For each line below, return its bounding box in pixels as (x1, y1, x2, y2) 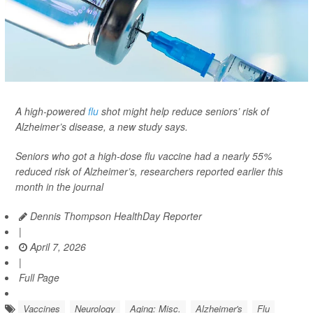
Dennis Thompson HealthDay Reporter (27, 209, 202, 224)
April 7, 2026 (27, 240, 86, 254)
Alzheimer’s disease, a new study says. (15, 119, 188, 134)
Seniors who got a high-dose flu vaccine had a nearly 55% (15, 149, 272, 163)
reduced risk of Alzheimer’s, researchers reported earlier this (15, 164, 283, 179)
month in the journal (15, 180, 103, 194)
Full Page (19, 270, 59, 285)
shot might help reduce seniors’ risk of (99, 104, 269, 119)
